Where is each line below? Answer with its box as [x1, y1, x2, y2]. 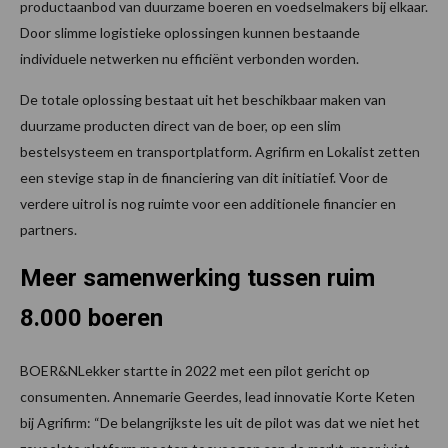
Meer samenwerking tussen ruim [20, 263, 375, 292]
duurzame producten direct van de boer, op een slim [20, 116, 341, 134]
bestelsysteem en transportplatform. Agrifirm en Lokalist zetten [20, 142, 420, 160]
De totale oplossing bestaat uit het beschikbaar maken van [20, 90, 386, 108]
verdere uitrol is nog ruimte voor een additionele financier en [20, 194, 396, 212]
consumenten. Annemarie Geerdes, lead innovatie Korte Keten [20, 387, 415, 405]
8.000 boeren [20, 303, 163, 332]
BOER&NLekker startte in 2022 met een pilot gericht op [20, 361, 370, 379]
